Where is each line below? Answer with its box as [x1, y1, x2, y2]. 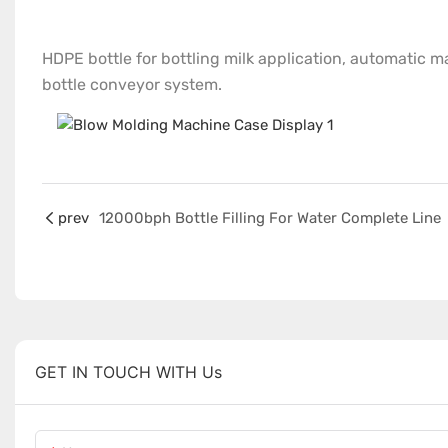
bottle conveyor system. [41, 75, 222, 95]
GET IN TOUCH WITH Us [35, 361, 222, 382]
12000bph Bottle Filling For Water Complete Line [98, 209, 441, 228]
